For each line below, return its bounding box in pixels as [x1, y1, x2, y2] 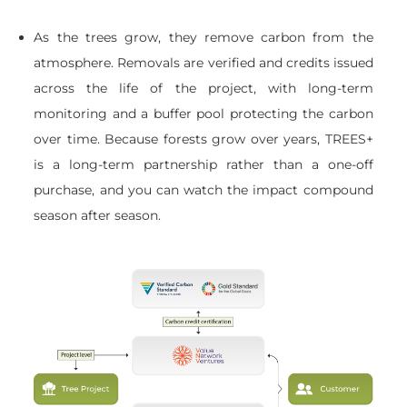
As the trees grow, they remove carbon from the [34, 28, 373, 45]
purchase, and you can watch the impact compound [34, 181, 373, 198]
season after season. [34, 206, 162, 223]
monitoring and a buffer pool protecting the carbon [34, 104, 373, 122]
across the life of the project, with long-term [34, 79, 373, 96]
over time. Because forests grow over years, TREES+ [34, 130, 373, 147]
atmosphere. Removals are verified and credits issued [34, 54, 373, 71]
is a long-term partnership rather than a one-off [34, 155, 373, 173]
